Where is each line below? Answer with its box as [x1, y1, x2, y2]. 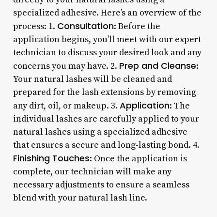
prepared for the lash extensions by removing [13, 86, 196, 98]
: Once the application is [89, 153, 187, 164]
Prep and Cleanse [119, 59, 196, 72]
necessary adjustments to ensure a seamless [13, 179, 189, 190]
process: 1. [13, 20, 57, 32]
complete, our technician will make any [13, 166, 171, 177]
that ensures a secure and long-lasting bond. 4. [13, 139, 200, 151]
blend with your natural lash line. [13, 192, 147, 203]
